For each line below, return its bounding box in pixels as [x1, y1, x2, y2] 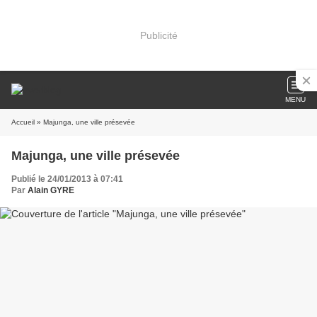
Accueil [11, 118, 35, 126]
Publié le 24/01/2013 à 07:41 [11, 174, 123, 184]
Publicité [139, 29, 178, 41]
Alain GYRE [28, 185, 74, 195]
